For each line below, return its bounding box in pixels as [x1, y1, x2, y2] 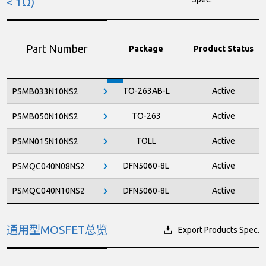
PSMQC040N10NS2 [12, 186, 85, 196]
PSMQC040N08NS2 [12, 161, 85, 171]
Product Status [193, 44, 254, 54]
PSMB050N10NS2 [12, 111, 79, 121]
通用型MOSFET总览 [7, 223, 108, 237]
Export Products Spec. [178, 224, 259, 235]
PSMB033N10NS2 [12, 86, 79, 96]
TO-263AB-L [122, 86, 170, 96]
